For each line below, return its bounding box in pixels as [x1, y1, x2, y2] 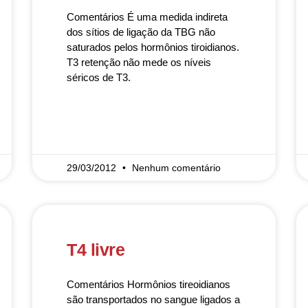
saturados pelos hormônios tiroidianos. [67, 41, 240, 53]
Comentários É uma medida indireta [67, 11, 228, 23]
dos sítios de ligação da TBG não [67, 26, 216, 38]
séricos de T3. [67, 71, 131, 83]
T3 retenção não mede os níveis [67, 56, 212, 68]
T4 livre [67, 240, 125, 259]
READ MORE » [67, 113, 124, 122]
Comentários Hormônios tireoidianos [67, 278, 231, 290]
